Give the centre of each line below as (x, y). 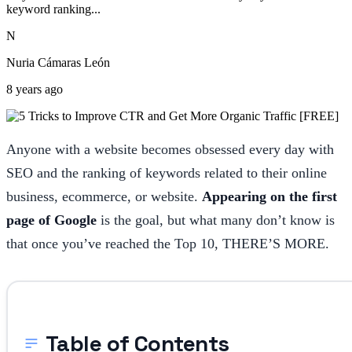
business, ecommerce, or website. (104, 196)
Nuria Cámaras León (58, 62)
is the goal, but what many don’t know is (216, 220)
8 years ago (35, 89)
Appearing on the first (269, 196)
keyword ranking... (53, 9)
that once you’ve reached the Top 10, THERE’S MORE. (168, 243)
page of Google (51, 220)
